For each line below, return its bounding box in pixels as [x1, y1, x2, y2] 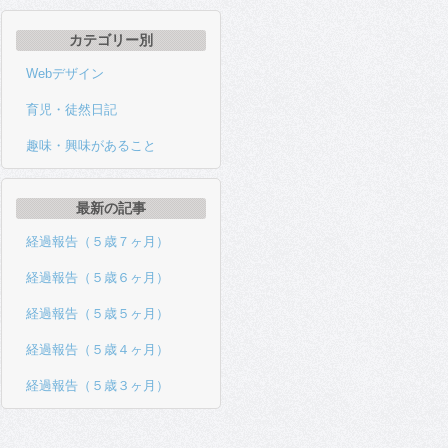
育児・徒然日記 [26, 102, 117, 117]
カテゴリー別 [69, 32, 153, 48]
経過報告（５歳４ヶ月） [26, 342, 169, 357]
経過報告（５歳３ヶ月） [26, 378, 169, 393]
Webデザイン [26, 66, 104, 81]
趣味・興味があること [26, 138, 156, 153]
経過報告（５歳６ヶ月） [26, 270, 169, 285]
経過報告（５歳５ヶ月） [26, 306, 169, 321]
